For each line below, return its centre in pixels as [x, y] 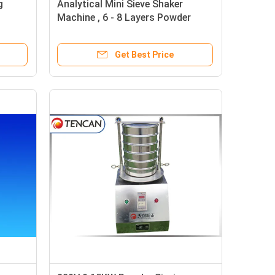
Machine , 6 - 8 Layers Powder [124, 17]
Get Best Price [144, 55]
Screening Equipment [105, 31]
